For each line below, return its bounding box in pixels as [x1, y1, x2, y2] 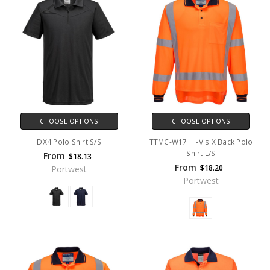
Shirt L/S [186, 148, 216, 159]
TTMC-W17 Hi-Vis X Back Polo [149, 137, 253, 148]
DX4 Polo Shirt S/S [37, 137, 101, 148]
